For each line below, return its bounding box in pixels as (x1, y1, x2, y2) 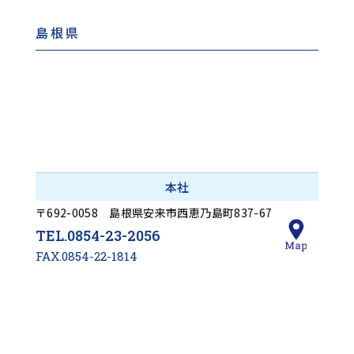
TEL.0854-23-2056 (35, 226, 160, 246)
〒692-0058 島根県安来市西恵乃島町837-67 (35, 205, 273, 221)
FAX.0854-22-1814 (35, 248, 137, 265)
